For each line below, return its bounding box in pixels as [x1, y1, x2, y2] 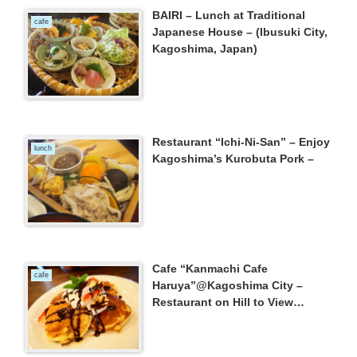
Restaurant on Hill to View [152, 296, 294, 309]
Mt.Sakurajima [152, 312, 229, 326]
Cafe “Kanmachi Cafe [152, 262, 269, 276]
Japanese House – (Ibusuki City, [152, 25, 328, 38]
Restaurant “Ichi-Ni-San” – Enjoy [152, 135, 331, 148]
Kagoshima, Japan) [152, 41, 258, 55]
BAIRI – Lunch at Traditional [152, 8, 306, 22]
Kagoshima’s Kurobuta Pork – [152, 152, 315, 165]
